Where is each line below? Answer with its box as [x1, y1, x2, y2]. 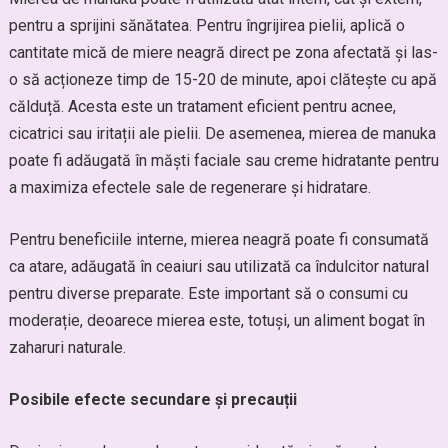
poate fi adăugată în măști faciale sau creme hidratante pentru [8, 151, 439, 170]
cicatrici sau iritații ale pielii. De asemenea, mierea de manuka [8, 124, 436, 143]
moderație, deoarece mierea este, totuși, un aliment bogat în [8, 311, 425, 330]
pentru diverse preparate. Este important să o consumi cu [8, 284, 408, 303]
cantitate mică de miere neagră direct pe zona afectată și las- [8, 43, 438, 62]
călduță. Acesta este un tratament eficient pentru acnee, [8, 97, 396, 116]
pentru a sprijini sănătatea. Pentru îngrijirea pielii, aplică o [8, 16, 405, 35]
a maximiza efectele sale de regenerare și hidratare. [8, 178, 371, 197]
